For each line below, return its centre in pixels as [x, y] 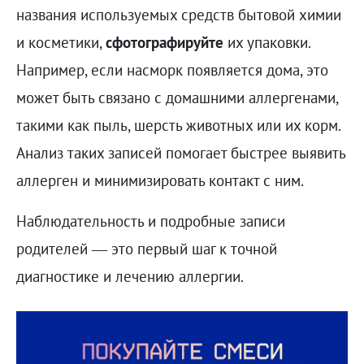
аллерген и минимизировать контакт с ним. [160, 180]
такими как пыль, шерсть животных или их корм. [178, 125]
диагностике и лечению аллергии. [130, 276]
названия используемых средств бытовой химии [178, 15]
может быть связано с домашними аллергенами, [177, 97]
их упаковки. [266, 42]
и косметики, [61, 42]
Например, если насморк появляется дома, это [172, 70]
